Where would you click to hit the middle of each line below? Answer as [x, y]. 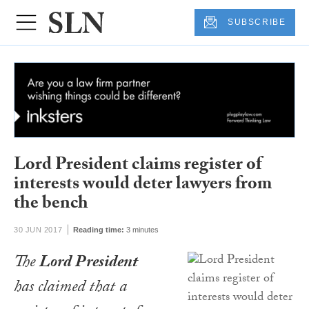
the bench [51, 205]
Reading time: [99, 229]
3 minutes [143, 229]
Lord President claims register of [138, 167]
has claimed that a [70, 288]
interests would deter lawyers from [143, 186]
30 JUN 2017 [38, 229]
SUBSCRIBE [257, 22]
